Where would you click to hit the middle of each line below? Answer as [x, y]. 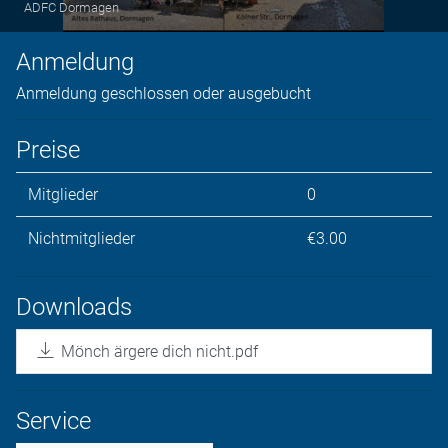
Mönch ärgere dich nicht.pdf [159, 351]
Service [53, 421]
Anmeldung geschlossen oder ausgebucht [163, 93]
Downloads [74, 307]
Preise [48, 150]
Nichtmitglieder [81, 238]
